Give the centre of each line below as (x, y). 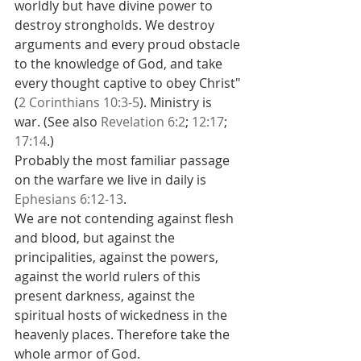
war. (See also (58, 122)
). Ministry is (177, 102)
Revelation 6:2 (143, 122)
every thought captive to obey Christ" (129, 83)
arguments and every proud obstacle (129, 44)
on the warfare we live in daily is (112, 180)
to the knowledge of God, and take (120, 64)
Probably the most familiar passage (124, 160)
